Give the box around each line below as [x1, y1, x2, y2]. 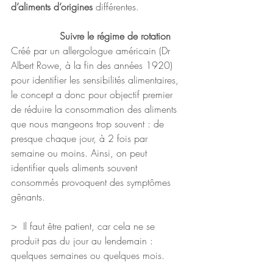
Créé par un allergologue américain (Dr [11, 44, 173, 58]
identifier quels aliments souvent [11, 161, 140, 175]
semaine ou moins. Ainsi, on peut [11, 146, 150, 160]
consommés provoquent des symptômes [11, 175, 174, 190]
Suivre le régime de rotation [60, 29, 171, 43]
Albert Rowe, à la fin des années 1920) [11, 58, 175, 73]
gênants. [11, 190, 48, 204]
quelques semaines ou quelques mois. [11, 249, 168, 263]
